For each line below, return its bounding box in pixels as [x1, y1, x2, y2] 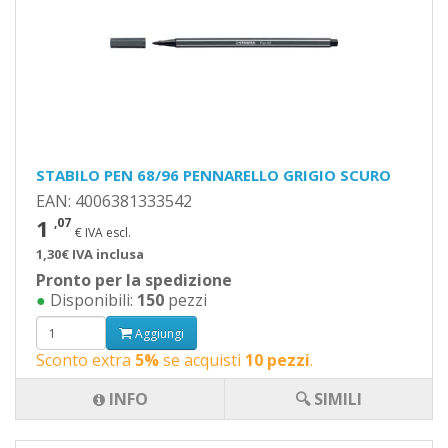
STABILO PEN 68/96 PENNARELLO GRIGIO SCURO [36, 165, 391, 185]
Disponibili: [46, 289, 137, 311]
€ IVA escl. [75, 224, 131, 241]
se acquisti [159, 349, 245, 371]
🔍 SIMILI [295, 388, 362, 410]
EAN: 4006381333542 [36, 190, 192, 212]
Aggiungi [132, 324, 184, 342]
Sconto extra [36, 349, 135, 371]
